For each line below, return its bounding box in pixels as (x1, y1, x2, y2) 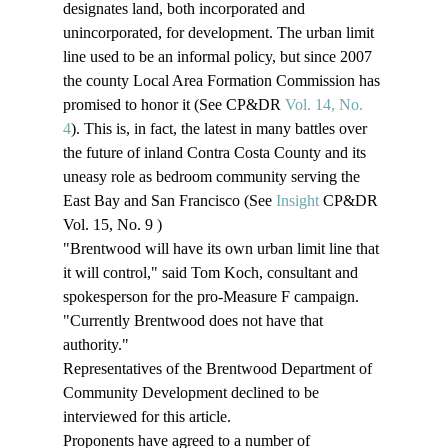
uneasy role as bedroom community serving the (62, 168, 364, 186)
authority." (62, 336, 133, 354)
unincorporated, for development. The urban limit (62, 24, 378, 42)
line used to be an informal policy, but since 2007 (62, 48, 376, 66)
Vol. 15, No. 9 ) (62, 216, 162, 234)
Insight (275, 192, 319, 210)
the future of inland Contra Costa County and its (62, 144, 370, 162)
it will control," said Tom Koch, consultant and (62, 264, 362, 282)
